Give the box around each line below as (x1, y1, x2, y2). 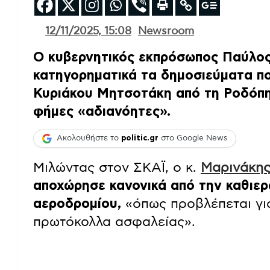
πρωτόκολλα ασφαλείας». (33, 215, 195, 228)
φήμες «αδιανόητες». (33, 104, 171, 118)
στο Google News (159, 134, 227, 143)
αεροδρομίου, (33, 196, 121, 210)
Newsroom (138, 25, 194, 37)
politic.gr (121, 134, 159, 143)
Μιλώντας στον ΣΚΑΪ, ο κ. (33, 160, 201, 174)
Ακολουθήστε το (57, 134, 121, 143)
